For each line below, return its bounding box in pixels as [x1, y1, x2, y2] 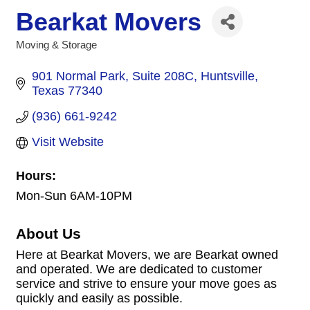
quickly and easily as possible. [16, 291, 183, 305]
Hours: [16, 169, 56, 183]
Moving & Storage [16, 39, 97, 51]
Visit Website [31, 135, 104, 149]
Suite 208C [131, 69, 194, 83]
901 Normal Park [31, 69, 125, 83]
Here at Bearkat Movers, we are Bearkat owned [16, 248, 278, 262]
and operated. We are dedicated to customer [16, 262, 262, 276]
